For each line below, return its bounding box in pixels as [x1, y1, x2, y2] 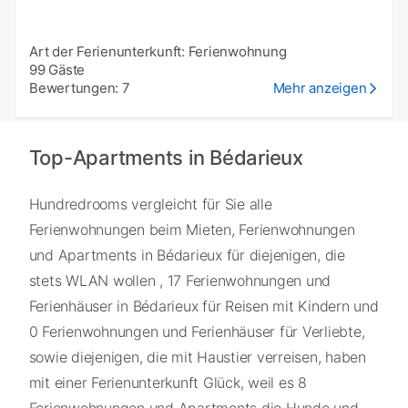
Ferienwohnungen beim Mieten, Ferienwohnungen [28, 220, 355, 240]
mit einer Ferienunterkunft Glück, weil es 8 [28, 373, 307, 393]
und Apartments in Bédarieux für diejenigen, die [28, 246, 345, 265]
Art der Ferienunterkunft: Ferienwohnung [29, 43, 287, 61]
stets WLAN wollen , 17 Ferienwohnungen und [28, 271, 331, 291]
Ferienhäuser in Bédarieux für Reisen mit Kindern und [28, 297, 379, 316]
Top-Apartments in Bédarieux [28, 146, 303, 170]
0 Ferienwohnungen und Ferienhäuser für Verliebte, [28, 322, 365, 342]
